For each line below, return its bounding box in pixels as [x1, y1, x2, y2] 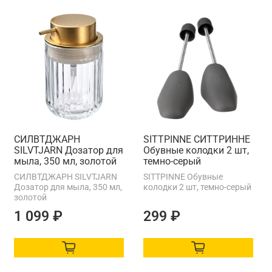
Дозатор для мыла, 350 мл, [14, 182, 122, 192]
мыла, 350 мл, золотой [14, 155, 117, 167]
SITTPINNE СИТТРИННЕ [143, 133, 250, 145]
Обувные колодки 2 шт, [143, 144, 249, 156]
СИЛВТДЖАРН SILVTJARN [14, 171, 117, 182]
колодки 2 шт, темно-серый [143, 182, 251, 192]
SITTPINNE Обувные [143, 171, 223, 182]
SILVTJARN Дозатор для [14, 144, 123, 156]
